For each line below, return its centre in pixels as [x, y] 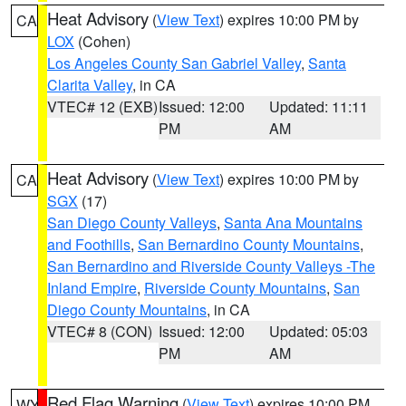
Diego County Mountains [127, 309]
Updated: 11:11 [319, 106]
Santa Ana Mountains [293, 222]
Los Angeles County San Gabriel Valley [174, 63]
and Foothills [89, 244]
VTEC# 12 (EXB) [102, 106]
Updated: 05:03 [319, 331]
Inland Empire [92, 288]
